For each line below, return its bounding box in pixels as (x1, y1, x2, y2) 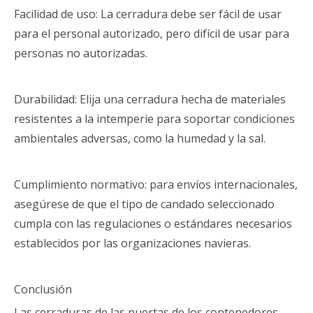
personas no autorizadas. (14, 45, 147, 61)
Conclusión (14, 282, 72, 297)
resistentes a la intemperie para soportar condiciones (14, 111, 295, 126)
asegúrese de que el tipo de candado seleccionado (14, 196, 275, 212)
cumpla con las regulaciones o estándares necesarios (14, 216, 292, 231)
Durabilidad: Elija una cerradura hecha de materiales (14, 92, 286, 107)
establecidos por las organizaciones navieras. (14, 235, 251, 251)
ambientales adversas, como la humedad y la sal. (14, 131, 265, 146)
